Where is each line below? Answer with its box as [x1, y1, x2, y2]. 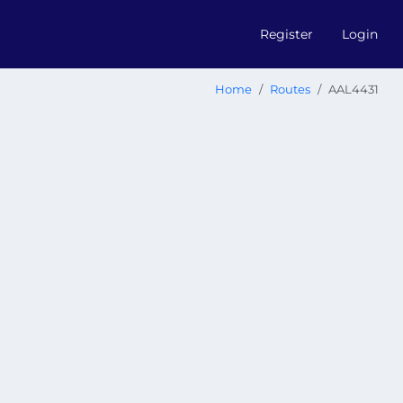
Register [260, 25, 313, 42]
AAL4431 [328, 83, 379, 96]
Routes [270, 83, 310, 96]
